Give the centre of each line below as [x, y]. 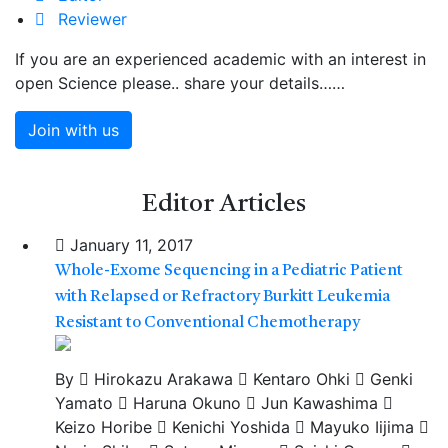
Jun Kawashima [317, 403]
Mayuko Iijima [359, 427]
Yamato [84, 403]
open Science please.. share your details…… [180, 83]
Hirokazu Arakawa [161, 379]
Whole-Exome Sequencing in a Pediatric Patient [229, 271]
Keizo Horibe [103, 427]
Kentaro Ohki [299, 379]
